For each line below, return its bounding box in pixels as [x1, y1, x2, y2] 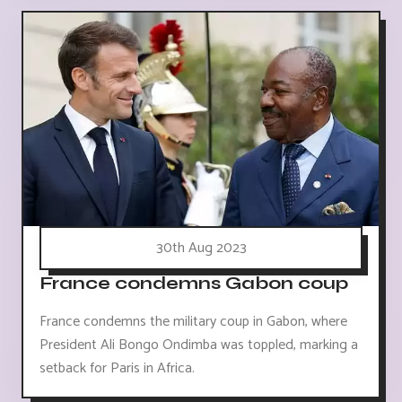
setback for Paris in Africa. [39, 356, 195, 381]
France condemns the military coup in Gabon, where [39, 310, 347, 335]
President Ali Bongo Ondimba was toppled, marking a [39, 333, 358, 358]
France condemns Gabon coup [39, 272, 348, 295]
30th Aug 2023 [155, 236, 247, 261]
